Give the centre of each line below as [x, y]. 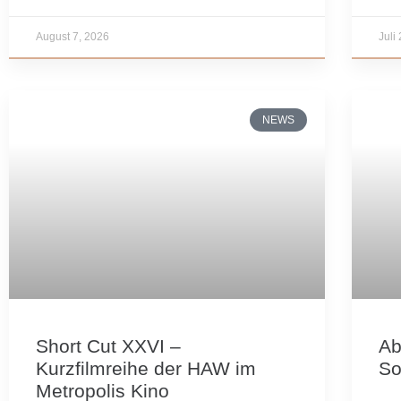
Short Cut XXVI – [108, 346]
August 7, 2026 [73, 36]
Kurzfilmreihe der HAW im [146, 368]
